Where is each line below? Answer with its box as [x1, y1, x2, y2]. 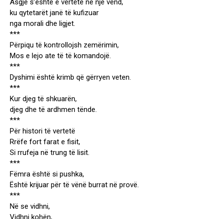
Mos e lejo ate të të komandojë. [10, 51, 111, 61]
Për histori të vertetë [10, 127, 75, 136]
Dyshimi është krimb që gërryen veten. [10, 73, 131, 82]
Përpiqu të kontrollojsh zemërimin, [10, 41, 119, 50]
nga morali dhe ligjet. [10, 19, 75, 28]
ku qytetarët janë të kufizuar [10, 8, 99, 18]
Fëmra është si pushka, [10, 170, 84, 179]
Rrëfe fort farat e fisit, [10, 137, 80, 147]
